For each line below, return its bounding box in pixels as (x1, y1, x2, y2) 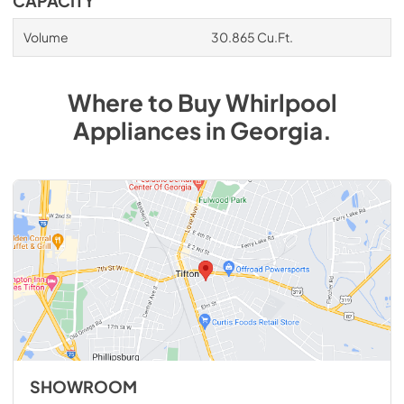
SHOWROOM (29, 377, 137, 397)
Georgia (229, 115, 323, 145)
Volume (23, 29, 69, 45)
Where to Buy (67, 87, 225, 117)
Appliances (72, 115, 201, 145)
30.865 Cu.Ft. (210, 29, 293, 45)
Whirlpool (225, 87, 337, 117)
